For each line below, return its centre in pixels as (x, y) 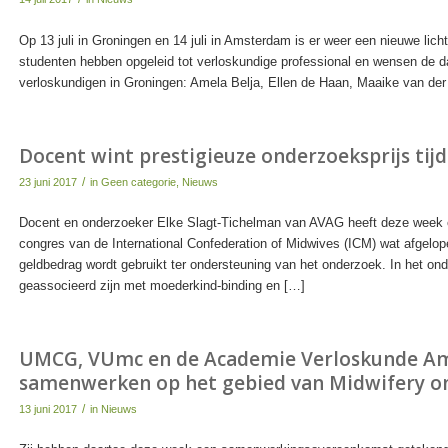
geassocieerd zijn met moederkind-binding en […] (161, 285)
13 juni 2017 (47, 408)
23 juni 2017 (47, 181)
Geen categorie (138, 181)
